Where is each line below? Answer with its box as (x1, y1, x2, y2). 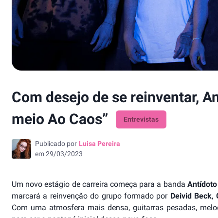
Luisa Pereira (79, 140, 120, 148)
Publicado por (35, 140, 77, 148)
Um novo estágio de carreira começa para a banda (12, 180, 187, 189)
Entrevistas (124, 115, 159, 124)
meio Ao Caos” (12, 110, 108, 128)
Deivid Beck (170, 191, 212, 201)
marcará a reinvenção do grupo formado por (12, 191, 170, 201)
